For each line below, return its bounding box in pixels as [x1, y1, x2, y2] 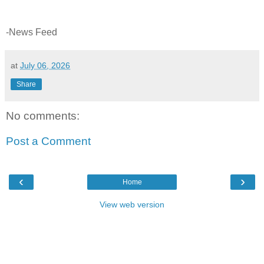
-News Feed [6, 27, 57, 37]
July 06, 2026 [20, 60, 70, 70]
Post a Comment [6, 135, 91, 148]
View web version [100, 199, 164, 209]
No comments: [6, 109, 80, 122]
